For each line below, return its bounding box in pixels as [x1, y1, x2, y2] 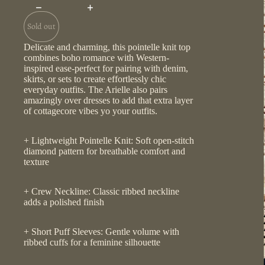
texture [24, 156, 49, 167]
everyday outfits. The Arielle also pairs [24, 84, 167, 95]
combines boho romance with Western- [24, 52, 169, 63]
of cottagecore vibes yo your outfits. [24, 105, 157, 116]
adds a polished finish [24, 196, 104, 207]
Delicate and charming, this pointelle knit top [24, 41, 190, 52]
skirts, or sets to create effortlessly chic [24, 73, 166, 84]
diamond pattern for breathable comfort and [24, 146, 185, 156]
